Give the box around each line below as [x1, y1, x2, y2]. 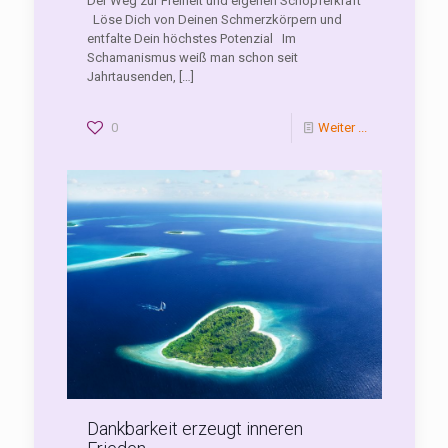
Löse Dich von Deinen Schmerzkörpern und [86, 12, 342, 28]
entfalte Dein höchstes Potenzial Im [86, 31, 296, 47]
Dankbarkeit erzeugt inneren [86, 417, 303, 439]
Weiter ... [317, 120, 367, 136]
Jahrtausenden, [86, 69, 176, 85]
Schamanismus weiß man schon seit [86, 50, 298, 66]
